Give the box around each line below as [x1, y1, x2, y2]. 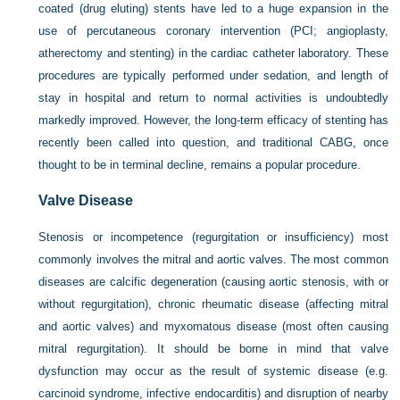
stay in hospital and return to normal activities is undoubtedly [38, 90, 388, 104]
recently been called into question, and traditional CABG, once [38, 135, 388, 149]
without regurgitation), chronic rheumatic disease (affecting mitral [38, 296, 388, 311]
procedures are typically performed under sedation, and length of [38, 68, 388, 82]
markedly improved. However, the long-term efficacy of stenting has [38, 112, 388, 127]
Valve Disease [38, 192, 134, 208]
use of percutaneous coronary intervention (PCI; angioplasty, [38, 23, 388, 37]
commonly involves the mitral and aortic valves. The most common [38, 252, 388, 266]
